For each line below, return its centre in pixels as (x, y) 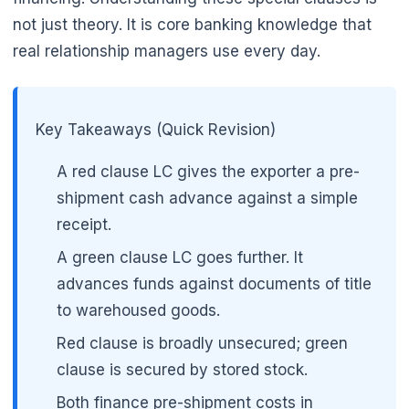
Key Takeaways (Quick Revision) (156, 130)
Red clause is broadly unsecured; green (203, 343)
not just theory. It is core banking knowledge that (192, 25)
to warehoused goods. (139, 310)
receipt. (84, 225)
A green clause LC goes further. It (180, 257)
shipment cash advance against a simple (208, 199)
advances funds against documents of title (215, 283)
